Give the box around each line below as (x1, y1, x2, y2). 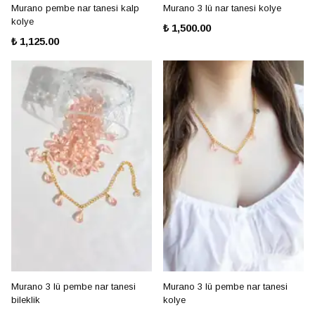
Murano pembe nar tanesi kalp (11, 3, 139, 13)
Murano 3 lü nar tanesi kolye (163, 3, 281, 13)
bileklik (11, 295, 40, 305)
